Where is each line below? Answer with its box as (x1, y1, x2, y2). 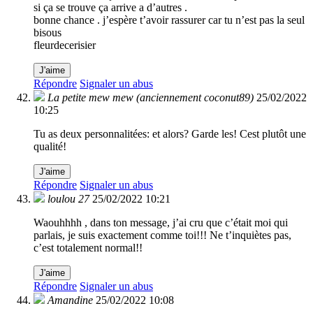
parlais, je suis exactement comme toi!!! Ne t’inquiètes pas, (34, 229, 291, 242)
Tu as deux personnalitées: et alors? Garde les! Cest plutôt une (34, 128, 306, 140)
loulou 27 (48, 193, 89, 205)
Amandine (48, 294, 93, 307)
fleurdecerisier (34, 39, 96, 52)
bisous (34, 27, 61, 39)
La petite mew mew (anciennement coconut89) (48, 92, 254, 104)
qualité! (34, 140, 66, 153)
